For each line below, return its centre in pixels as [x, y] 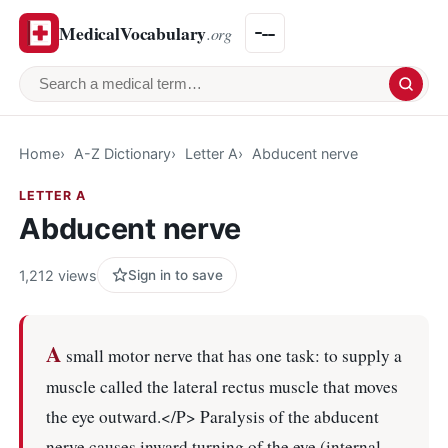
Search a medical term [126, 95]
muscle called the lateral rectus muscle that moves [221, 386]
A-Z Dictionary [122, 153]
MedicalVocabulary [133, 32]
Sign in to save [175, 274]
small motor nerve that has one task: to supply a [231, 355]
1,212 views [58, 275]
